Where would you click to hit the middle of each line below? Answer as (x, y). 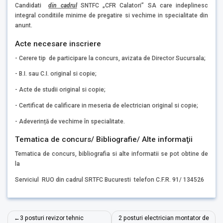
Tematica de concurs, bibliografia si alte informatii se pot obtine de (111, 154)
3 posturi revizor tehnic (52, 218)
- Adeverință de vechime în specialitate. (70, 121)
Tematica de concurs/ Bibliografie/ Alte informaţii (104, 139)
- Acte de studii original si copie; (60, 90)
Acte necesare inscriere (58, 44)
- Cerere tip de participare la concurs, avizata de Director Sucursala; (110, 58)
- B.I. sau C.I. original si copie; (56, 74)
